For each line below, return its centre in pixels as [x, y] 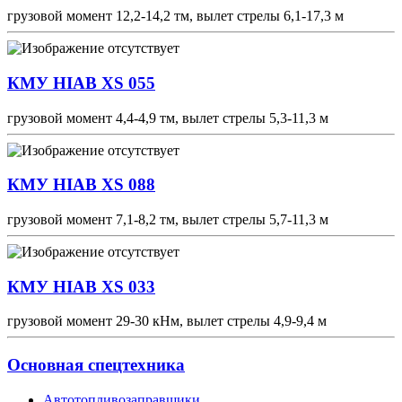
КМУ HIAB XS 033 [81, 286]
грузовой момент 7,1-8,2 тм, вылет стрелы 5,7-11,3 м [168, 220]
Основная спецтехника [96, 365]
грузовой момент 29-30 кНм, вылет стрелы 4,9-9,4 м [167, 321]
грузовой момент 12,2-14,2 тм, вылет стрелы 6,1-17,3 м [175, 16]
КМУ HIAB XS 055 [81, 83]
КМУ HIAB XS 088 [81, 185]
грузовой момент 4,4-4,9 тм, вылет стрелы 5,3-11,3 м [168, 118]
